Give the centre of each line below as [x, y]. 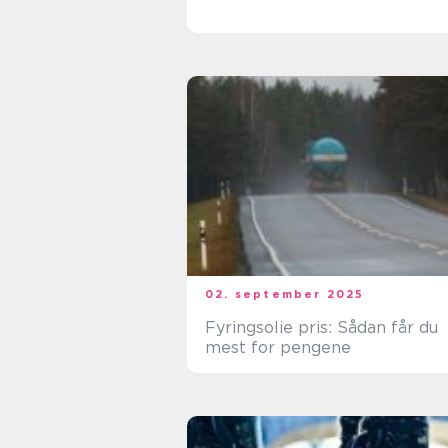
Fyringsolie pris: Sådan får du [321, 327]
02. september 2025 [285, 294]
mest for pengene [278, 347]
